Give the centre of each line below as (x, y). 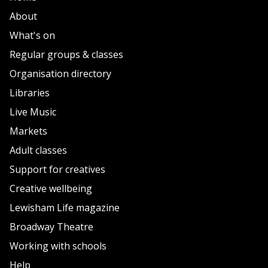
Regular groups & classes (66, 55)
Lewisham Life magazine (65, 208)
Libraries (30, 93)
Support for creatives (57, 170)
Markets (28, 131)
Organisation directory (60, 74)
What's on (32, 36)
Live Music (33, 112)
